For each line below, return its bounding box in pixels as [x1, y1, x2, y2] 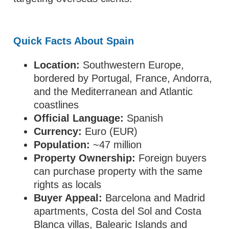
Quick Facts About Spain [13, 35, 134, 47]
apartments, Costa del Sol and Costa [34, 205, 202, 217]
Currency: [34, 126, 82, 137]
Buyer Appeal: [34, 192, 103, 203]
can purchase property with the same [34, 166, 203, 177]
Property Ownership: [34, 152, 136, 164]
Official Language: [34, 112, 124, 124]
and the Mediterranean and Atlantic [34, 86, 193, 97]
